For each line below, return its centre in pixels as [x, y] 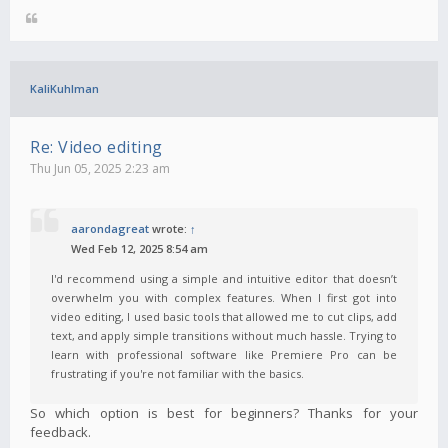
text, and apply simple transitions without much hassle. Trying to [224, 335]
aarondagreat [110, 228]
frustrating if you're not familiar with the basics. [177, 373]
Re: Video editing [96, 146]
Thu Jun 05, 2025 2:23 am [100, 168]
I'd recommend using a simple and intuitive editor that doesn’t [224, 278]
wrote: [169, 228]
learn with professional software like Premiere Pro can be [224, 354]
